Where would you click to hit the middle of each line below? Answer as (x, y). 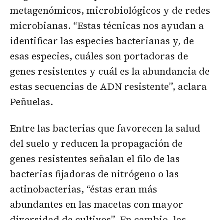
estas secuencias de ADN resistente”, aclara (108, 87)
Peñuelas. (31, 102)
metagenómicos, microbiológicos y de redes (110, 11)
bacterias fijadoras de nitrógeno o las (94, 174)
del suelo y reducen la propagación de (96, 144)
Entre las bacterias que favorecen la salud (105, 128)
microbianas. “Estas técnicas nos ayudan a (107, 26)
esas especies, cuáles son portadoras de (99, 56)
